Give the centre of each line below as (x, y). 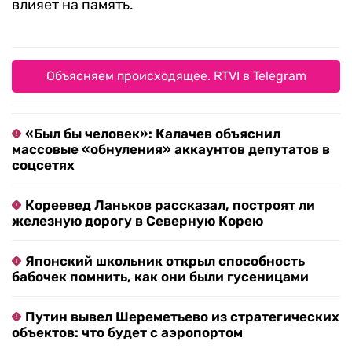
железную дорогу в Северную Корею (137, 221)
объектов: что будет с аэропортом (127, 333)
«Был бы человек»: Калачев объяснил (153, 134)
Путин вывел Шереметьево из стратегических (182, 317)
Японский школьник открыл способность (165, 261)
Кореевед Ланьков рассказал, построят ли (170, 205)
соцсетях (43, 165)
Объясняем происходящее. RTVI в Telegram (176, 76)
